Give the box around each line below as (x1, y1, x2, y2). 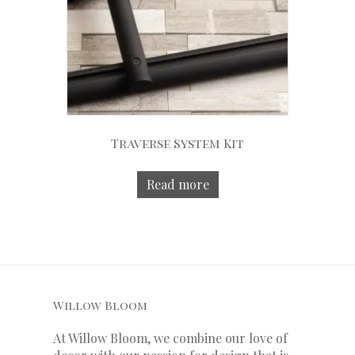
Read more (146, 176, 209, 193)
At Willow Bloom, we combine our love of (53, 330, 288, 347)
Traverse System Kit (111, 135, 244, 152)
